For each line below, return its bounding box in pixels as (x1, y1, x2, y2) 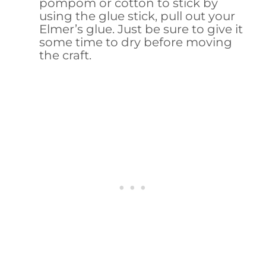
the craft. (39, 47, 92, 62)
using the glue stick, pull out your (39, 8, 236, 23)
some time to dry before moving (39, 34, 233, 49)
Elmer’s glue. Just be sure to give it (39, 21, 243, 36)
